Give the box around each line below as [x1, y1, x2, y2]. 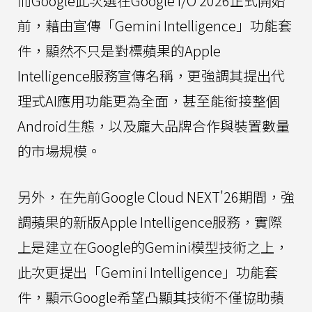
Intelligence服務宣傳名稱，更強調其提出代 [17, 65, 285, 86]
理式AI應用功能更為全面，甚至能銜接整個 [17, 91, 280, 111]
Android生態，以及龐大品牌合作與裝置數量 [17, 116, 290, 136]
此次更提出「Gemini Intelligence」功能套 [17, 262, 278, 283]
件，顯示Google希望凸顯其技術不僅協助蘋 [17, 287, 284, 308]
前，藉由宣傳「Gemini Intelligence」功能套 [17, 15, 292, 36]
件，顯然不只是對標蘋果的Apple [17, 40, 221, 61]
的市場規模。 [17, 141, 101, 162]
